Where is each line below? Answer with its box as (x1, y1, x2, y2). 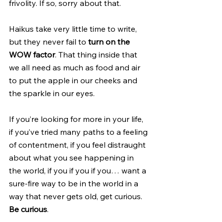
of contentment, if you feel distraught (9, 139, 148, 150)
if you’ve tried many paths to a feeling (9, 126, 150, 137)
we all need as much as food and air (9, 62, 142, 72)
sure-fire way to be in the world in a (9, 178, 140, 188)
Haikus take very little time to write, (9, 23, 139, 34)
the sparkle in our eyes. (9, 88, 95, 98)
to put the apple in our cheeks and (9, 75, 139, 85)
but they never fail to (9, 36, 88, 47)
